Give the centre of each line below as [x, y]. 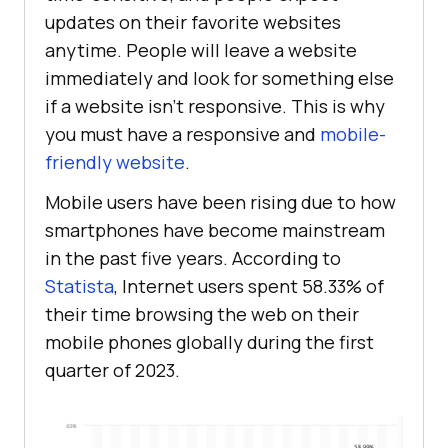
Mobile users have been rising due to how [220, 202]
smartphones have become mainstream [215, 230]
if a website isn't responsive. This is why [215, 106]
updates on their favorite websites [193, 22]
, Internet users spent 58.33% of [249, 286]
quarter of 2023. [112, 370]
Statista [79, 286]
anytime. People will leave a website [201, 50]
